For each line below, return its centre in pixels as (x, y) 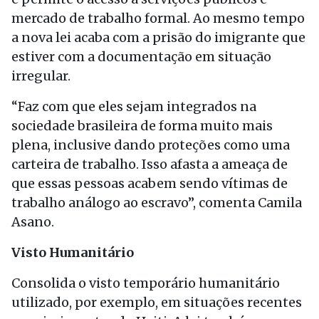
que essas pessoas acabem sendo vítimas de (150, 183)
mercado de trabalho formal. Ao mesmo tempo (158, 18)
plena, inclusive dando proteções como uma (151, 145)
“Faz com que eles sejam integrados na (134, 106)
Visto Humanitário (73, 252)
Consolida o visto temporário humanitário (146, 283)
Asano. (33, 222)
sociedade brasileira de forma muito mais (142, 126)
